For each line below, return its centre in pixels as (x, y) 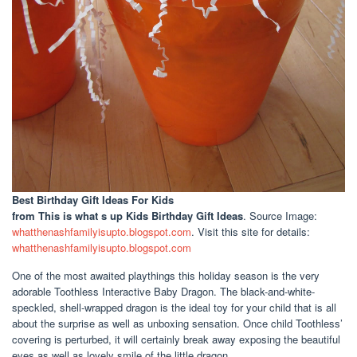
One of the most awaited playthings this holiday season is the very (166, 275)
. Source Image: (280, 215)
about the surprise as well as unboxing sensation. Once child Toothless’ (177, 323)
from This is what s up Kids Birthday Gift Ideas (127, 215)
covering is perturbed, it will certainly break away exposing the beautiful (176, 339)
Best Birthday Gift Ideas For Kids (93, 199)
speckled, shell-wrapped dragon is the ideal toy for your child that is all (174, 307)
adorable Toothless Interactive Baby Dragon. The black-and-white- (163, 291)
